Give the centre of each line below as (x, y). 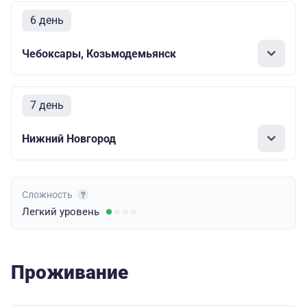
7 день (47, 106)
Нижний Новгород (69, 138)
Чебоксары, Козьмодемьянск (99, 53)
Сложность (48, 195)
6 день (47, 21)
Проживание (70, 273)
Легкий (41, 212)
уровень (79, 212)
